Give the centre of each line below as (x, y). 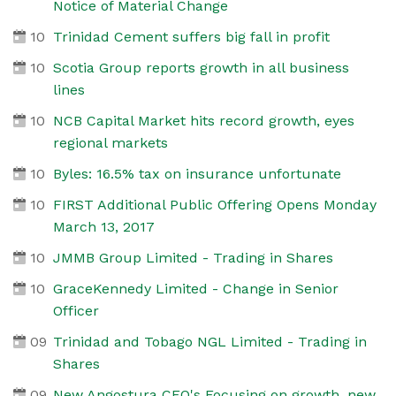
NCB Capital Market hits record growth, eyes (203, 120)
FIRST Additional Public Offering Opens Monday (214, 204)
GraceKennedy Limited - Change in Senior (195, 288)
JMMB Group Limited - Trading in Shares (193, 257)
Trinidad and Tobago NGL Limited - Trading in (209, 341)
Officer (76, 310)
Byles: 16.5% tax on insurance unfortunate (197, 173)
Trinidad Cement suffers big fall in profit (191, 36)
